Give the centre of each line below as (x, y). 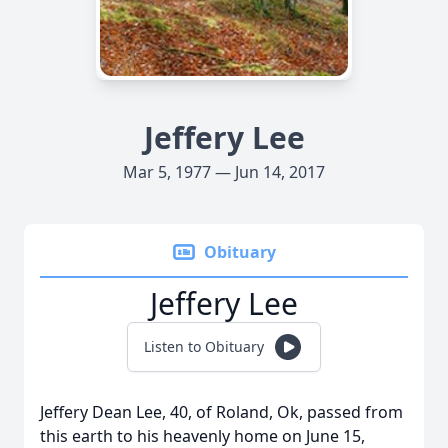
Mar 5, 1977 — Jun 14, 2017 (224, 172)
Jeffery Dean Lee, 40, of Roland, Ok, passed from (221, 412)
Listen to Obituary (204, 346)
